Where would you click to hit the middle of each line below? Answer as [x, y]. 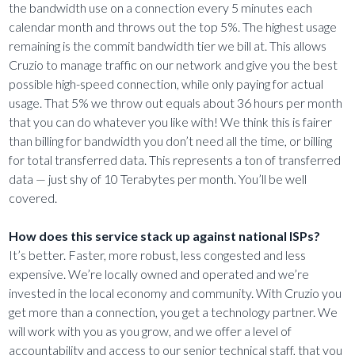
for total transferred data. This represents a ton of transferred [175, 160]
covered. [33, 198]
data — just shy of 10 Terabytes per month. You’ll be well [158, 179]
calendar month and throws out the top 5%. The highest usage [173, 27]
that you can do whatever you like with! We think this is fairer [171, 122]
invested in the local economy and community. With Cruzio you [176, 293]
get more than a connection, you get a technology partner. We [174, 312]
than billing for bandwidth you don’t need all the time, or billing [171, 141]
